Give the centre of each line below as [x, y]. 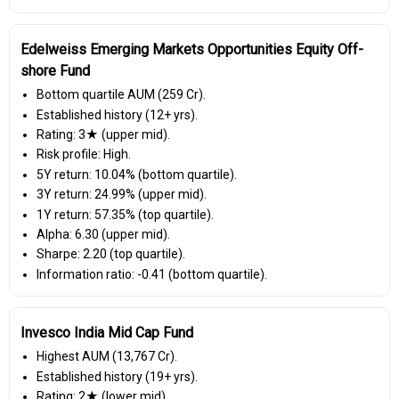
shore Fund [55, 71]
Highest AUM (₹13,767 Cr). [106, 357]
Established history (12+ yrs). [117, 114]
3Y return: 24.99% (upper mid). [121, 195]
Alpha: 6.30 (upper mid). [103, 234]
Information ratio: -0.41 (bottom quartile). [151, 274]
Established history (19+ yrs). [117, 376]
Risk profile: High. [83, 155]
